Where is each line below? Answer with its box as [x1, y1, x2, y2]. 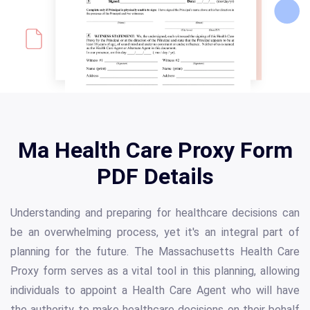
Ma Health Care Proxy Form [17, 137, 293, 164]
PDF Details [96, 163, 214, 190]
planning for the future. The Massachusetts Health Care [10, 245, 300, 259]
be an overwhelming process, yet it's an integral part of [10, 226, 300, 239]
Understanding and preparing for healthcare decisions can [10, 206, 300, 220]
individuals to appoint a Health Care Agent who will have [10, 284, 300, 298]
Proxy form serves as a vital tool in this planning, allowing [10, 264, 300, 278]
